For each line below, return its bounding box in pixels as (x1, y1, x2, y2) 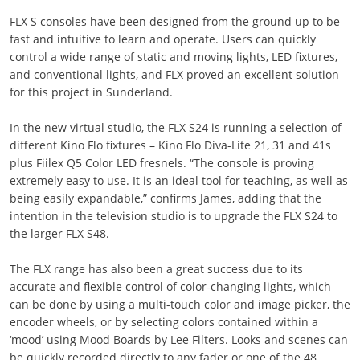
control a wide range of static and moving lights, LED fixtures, (9, 49, 337, 64)
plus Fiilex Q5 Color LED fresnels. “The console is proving (9, 155, 314, 170)
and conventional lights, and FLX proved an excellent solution (9, 67, 339, 82)
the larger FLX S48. (9, 226, 109, 241)
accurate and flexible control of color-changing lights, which (9, 279, 331, 294)
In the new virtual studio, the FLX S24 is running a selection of (9, 120, 342, 135)
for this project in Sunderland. (9, 84, 173, 100)
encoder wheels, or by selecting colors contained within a (9, 314, 318, 329)
